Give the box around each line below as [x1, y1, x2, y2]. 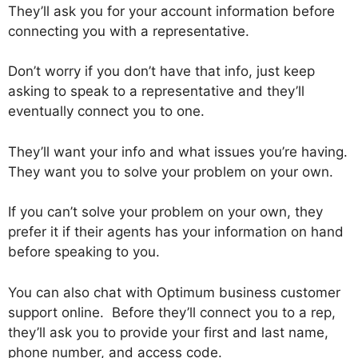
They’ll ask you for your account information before [8, 2, 335, 19]
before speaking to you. [8, 244, 160, 261]
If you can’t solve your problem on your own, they [8, 204, 323, 221]
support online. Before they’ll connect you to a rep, [8, 304, 336, 320]
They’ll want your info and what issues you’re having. [8, 143, 348, 160]
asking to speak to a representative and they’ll [8, 83, 304, 100]
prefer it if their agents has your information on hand [8, 224, 344, 241]
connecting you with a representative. [8, 22, 249, 39]
